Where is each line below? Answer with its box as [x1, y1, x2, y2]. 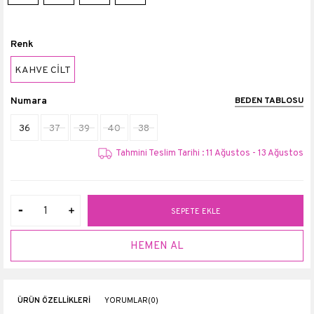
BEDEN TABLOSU [235, 95, 303, 107]
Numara [11, 95, 47, 107]
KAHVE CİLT [15, 64, 71, 76]
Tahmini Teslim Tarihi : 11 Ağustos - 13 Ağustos [116, 148, 303, 160]
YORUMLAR [104, 296, 148, 306]
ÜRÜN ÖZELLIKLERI [18, 296, 90, 306]
